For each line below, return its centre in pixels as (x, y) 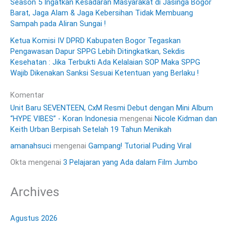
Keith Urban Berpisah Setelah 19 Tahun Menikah (91, 129)
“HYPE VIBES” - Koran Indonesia (64, 118)
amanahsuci (31, 146)
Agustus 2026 (34, 218)
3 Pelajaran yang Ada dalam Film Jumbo (130, 162)
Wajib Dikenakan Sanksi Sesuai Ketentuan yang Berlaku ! (104, 73)
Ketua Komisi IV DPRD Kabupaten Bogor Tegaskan (95, 40)
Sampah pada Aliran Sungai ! (58, 23)
